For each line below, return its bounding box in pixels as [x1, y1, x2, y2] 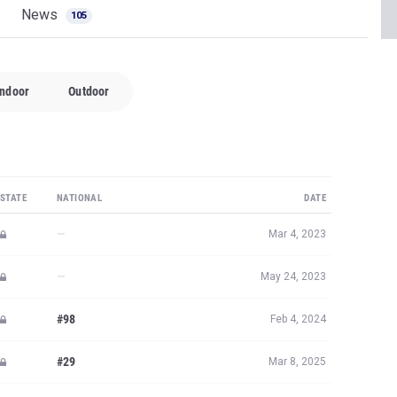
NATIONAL [57, 192, 103, 204]
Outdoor [68, 84, 110, 98]
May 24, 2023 [261, 270, 326, 283]
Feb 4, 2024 [270, 313, 326, 325]
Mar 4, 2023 [269, 228, 326, 240]
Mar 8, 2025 [269, 355, 326, 368]
